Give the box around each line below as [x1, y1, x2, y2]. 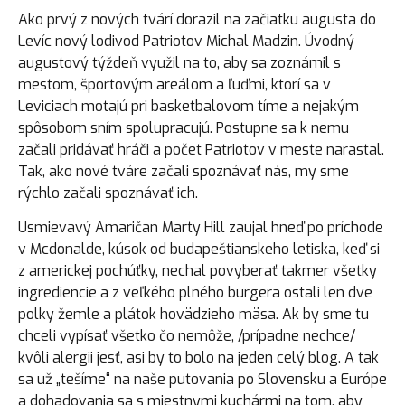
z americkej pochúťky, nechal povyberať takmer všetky [18, 260, 377, 280]
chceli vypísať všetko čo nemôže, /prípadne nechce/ [18, 325, 355, 345]
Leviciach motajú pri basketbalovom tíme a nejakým [18, 96, 359, 116]
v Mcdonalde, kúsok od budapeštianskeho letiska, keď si [18, 239, 380, 259]
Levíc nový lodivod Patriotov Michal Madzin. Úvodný [18, 31, 354, 51]
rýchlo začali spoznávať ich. [18, 183, 198, 202]
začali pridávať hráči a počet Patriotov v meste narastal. [18, 139, 384, 159]
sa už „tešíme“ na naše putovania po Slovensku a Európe [18, 369, 387, 389]
